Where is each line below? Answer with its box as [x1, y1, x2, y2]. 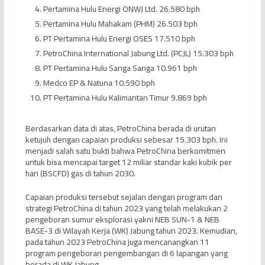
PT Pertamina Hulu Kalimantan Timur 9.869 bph [43, 90, 207, 106]
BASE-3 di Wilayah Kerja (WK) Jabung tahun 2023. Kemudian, [25, 223, 237, 239]
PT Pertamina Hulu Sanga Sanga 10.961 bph [43, 60, 197, 76]
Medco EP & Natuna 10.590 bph [43, 75, 155, 91]
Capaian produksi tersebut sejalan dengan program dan [25, 189, 222, 205]
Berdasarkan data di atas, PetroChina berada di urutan [25, 121, 216, 137]
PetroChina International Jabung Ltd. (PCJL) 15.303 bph [43, 46, 234, 62]
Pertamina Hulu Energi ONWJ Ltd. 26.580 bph [43, 1, 200, 17]
